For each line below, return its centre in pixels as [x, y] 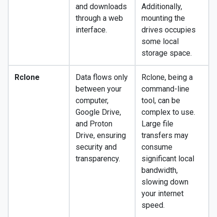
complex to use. [168, 112]
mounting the [163, 18]
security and [96, 147]
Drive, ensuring [101, 136]
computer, [92, 101]
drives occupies [169, 30]
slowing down [165, 182]
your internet [163, 194]
